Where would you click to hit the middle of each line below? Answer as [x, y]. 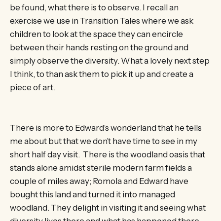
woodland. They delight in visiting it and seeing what [108, 207]
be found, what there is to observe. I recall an [94, 8]
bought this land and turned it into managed [92, 194]
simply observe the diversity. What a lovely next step [110, 61]
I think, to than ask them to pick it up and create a [102, 74]
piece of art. [33, 88]
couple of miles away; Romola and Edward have [99, 181]
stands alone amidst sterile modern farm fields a [101, 167]
